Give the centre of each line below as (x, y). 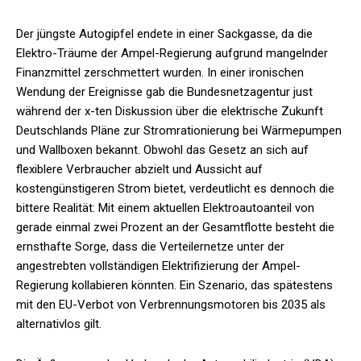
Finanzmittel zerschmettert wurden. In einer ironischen (160, 73)
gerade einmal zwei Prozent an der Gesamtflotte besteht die (175, 228)
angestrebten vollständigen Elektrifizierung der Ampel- (158, 266)
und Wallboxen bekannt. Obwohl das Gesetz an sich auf (162, 150)
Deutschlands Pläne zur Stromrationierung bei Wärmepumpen (179, 131)
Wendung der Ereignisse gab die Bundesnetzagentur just (164, 92)
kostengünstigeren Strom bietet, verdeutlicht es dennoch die (175, 189)
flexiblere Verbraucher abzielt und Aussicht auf (139, 170)
